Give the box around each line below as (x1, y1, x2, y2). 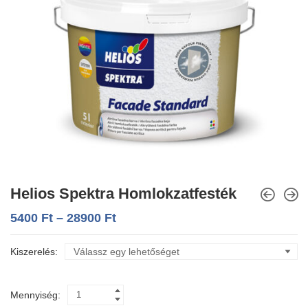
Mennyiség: (10, 289, 60, 300)
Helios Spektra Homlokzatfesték (10, 184, 236, 202)
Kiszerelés (10, 245, 55, 257)
